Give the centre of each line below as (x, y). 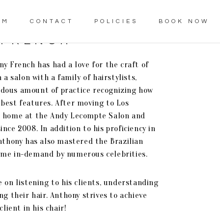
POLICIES (116, 21)
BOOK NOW (184, 21)
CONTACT (52, 21)
